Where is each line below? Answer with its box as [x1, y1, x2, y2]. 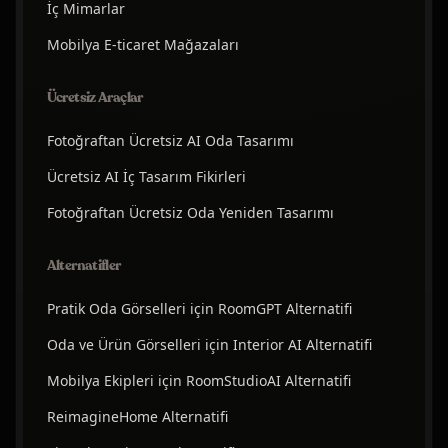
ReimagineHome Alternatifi [46, 407, 228, 427]
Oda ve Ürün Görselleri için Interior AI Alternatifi [46, 335, 372, 355]
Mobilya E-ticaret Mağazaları [46, 35, 239, 55]
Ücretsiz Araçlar [46, 88, 143, 108]
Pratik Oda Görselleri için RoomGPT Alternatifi [46, 299, 352, 319]
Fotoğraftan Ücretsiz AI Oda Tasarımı [46, 131, 294, 151]
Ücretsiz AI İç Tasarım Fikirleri [46, 167, 246, 187]
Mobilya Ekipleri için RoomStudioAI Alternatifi [46, 371, 351, 391]
